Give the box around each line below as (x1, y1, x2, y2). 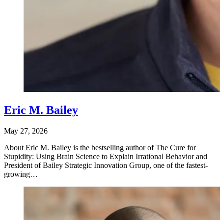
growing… (4, 169, 38, 178)
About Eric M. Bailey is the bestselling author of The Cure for (4, 143, 196, 152)
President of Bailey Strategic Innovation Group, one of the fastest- (4, 161, 208, 169)
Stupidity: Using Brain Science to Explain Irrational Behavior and (4, 152, 207, 161)
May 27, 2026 (4, 126, 48, 135)
